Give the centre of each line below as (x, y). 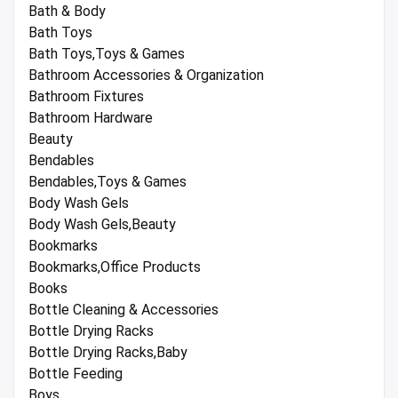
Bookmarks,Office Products (115, 267)
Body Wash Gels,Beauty (102, 225)
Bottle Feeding (76, 374)
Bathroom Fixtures (86, 97)
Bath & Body (67, 12)
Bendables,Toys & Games (107, 182)
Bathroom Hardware (91, 118)
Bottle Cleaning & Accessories (123, 310)
